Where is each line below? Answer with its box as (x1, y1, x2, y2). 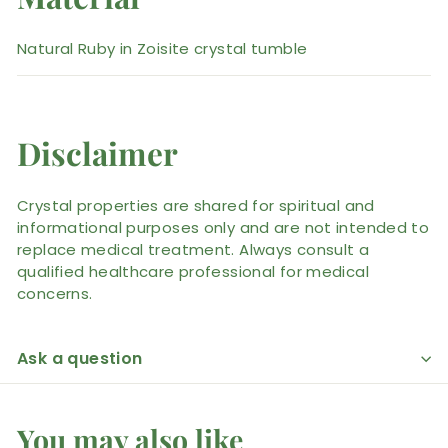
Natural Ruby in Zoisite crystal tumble (17, 37, 308, 59)
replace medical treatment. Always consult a (17, 238, 370, 260)
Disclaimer (17, 131, 178, 174)
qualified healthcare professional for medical (17, 260, 369, 282)
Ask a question (17, 346, 143, 370)
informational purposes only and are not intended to (17, 216, 430, 238)
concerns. (17, 282, 93, 304)
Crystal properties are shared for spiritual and (17, 194, 375, 216)
